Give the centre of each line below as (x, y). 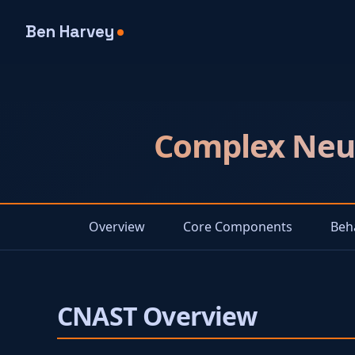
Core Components (238, 227)
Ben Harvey (70, 32)
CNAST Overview (157, 316)
